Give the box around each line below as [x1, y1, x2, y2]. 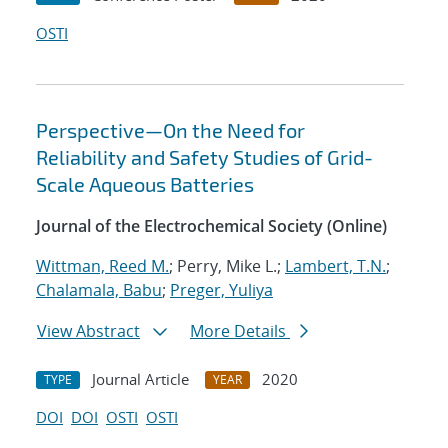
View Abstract [37, 320, 140, 343]
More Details [190, 320, 290, 343]
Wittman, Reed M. [36, 255, 169, 278]
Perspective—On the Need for [36, 118, 305, 143]
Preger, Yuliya [170, 279, 273, 302]
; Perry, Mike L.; [169, 255, 285, 278]
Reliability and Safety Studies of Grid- [36, 145, 373, 170]
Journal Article [92, 369, 189, 390]
